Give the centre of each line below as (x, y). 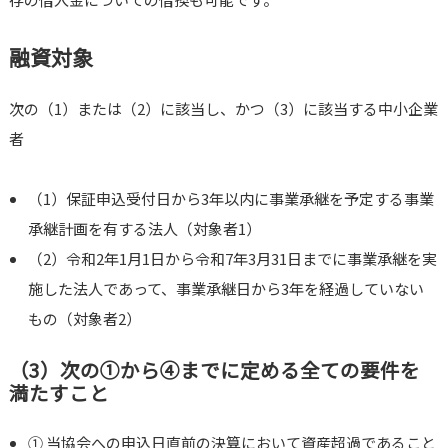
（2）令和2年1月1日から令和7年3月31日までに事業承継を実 (233, 259)
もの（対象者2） (85, 319)
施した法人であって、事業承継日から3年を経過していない (226, 289)
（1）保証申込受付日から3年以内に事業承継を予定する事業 (231, 199)
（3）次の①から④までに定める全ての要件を (214, 370)
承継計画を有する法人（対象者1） (145, 229)
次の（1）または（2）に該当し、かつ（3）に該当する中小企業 (223, 109)
